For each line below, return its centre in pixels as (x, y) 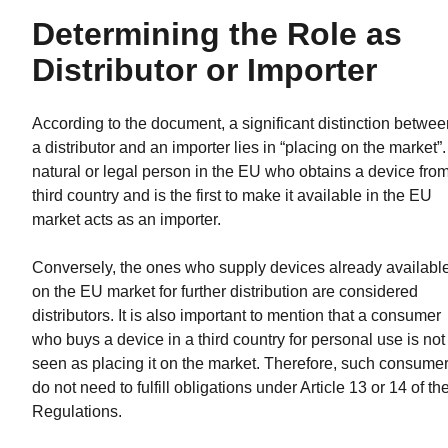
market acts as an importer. (126, 219)
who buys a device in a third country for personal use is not (238, 339)
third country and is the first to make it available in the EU (232, 195)
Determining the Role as (217, 33)
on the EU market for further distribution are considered (225, 291)
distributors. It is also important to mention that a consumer (236, 315)
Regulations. (77, 411)
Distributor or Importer (204, 69)
